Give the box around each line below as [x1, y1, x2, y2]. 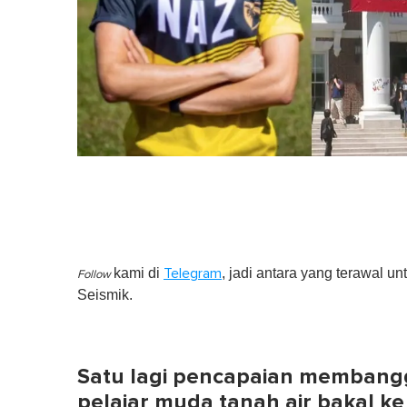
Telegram [164, 265, 222, 281]
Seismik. [77, 286, 133, 303]
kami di [114, 264, 164, 281]
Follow [77, 268, 114, 281]
